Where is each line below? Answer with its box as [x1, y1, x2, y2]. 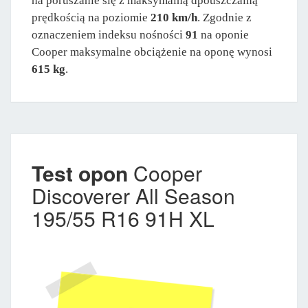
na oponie [198, 27, 249, 41]
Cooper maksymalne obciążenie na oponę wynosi [32, 45, 272, 58]
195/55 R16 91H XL [32, 203, 214, 233]
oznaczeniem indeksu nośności [32, 27, 186, 41]
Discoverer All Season [32, 180, 235, 210]
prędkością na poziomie [32, 10, 151, 24]
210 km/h [151, 10, 197, 24]
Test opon [32, 157, 128, 188]
